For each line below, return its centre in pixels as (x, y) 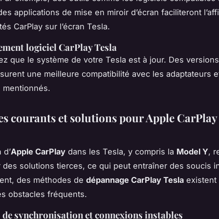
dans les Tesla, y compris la (121, 151)
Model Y (192, 151)
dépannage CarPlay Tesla (135, 180)
